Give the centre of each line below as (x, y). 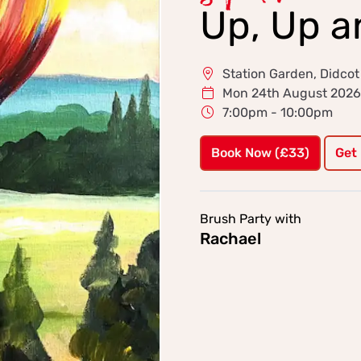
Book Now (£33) (260, 152)
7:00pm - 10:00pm (278, 112)
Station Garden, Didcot (291, 73)
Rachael (230, 238)
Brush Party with (251, 218)
